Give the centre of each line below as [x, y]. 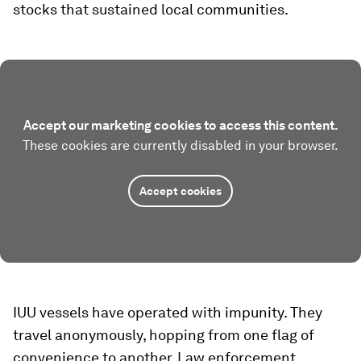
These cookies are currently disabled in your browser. [180, 145]
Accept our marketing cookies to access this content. [180, 125]
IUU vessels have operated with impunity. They [168, 312]
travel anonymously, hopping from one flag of [164, 335]
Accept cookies [180, 191]
